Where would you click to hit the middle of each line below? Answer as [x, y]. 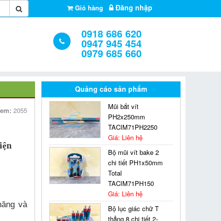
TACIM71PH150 [131, 183]
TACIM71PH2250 [133, 127]
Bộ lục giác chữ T [134, 208]
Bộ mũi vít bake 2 [134, 152]
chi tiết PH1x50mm [136, 163]
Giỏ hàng [89, 8]
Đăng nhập [134, 7]
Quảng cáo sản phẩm [111, 89]
